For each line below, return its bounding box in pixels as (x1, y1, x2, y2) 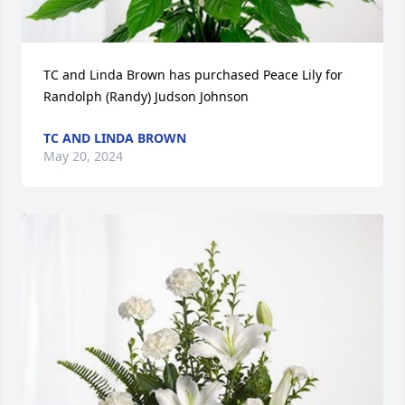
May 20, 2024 (43, 146, 123, 165)
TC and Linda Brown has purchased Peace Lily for (43, 65, 343, 83)
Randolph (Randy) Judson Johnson (43, 87, 249, 105)
